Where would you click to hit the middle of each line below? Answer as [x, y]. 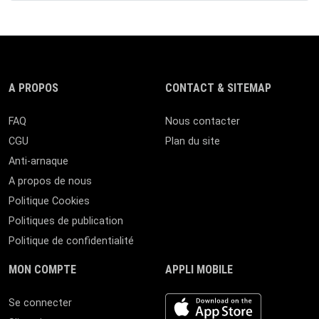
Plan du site [193, 141]
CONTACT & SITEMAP [218, 88]
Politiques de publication [66, 221]
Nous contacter [203, 121]
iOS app [182, 300]
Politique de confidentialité [71, 241]
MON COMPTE [42, 270]
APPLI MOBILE [199, 270]
